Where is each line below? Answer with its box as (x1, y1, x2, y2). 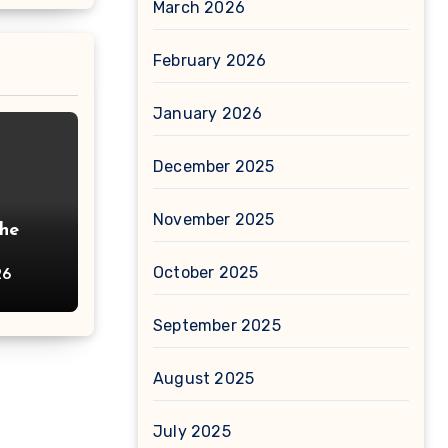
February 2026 (153, 51, 267, 70)
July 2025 (153, 422, 231, 441)
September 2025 (153, 316, 281, 335)
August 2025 (153, 369, 255, 388)
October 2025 (153, 263, 259, 282)
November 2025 (153, 210, 275, 229)
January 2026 (153, 104, 263, 123)
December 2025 (153, 157, 275, 176)
